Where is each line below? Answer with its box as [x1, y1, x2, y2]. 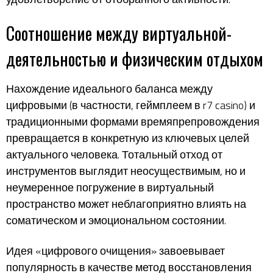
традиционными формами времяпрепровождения [6, 113, 260, 130]
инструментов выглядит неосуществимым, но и [6, 163, 246, 179]
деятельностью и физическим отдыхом [6, 46, 263, 71]
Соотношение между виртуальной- [6, 21, 232, 46]
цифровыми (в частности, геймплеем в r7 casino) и [6, 97, 255, 113]
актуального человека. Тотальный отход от [6, 146, 222, 163]
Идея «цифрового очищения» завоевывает [6, 242, 225, 259]
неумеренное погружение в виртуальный [6, 179, 214, 196]
